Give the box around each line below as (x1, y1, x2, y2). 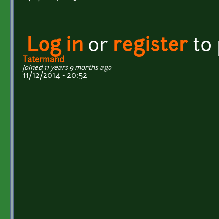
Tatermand (23, 56, 64, 64)
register (113, 37, 188, 56)
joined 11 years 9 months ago (23, 65, 111, 71)
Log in (27, 37, 83, 56)
